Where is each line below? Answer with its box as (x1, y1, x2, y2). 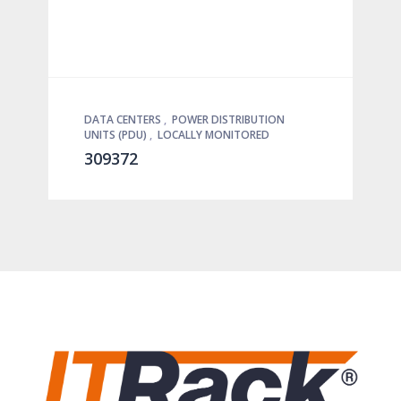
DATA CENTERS (84, 112, 164, 128)
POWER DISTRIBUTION (172, 112, 285, 128)
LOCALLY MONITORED (158, 127, 269, 143)
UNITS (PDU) (84, 127, 149, 143)
